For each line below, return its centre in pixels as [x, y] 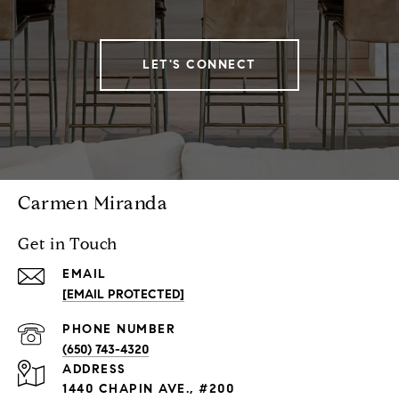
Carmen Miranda [93, 204]
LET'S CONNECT [199, 65]
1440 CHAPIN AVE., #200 [148, 389]
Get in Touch [68, 244]
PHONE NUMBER [119, 330]
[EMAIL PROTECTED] [123, 295]
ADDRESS [94, 370]
